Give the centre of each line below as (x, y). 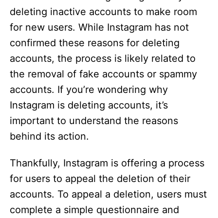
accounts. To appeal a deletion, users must (108, 194)
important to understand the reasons (94, 121)
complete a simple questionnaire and (94, 210)
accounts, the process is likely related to (103, 59)
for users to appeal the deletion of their (100, 179)
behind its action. (49, 136)
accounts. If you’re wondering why (89, 90)
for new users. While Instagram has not (99, 27)
